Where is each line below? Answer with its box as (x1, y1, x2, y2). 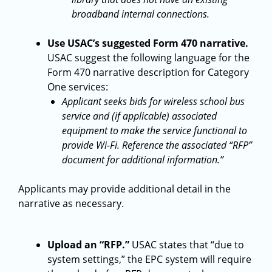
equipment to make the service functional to (62, 124, 247, 137)
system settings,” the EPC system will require (47, 253, 251, 266)
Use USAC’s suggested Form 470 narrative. (47, 36, 248, 50)
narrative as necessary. (18, 197, 124, 210)
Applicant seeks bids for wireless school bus (62, 95, 245, 108)
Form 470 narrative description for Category (47, 66, 249, 79)
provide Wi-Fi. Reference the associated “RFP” (62, 138, 252, 152)
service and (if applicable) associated (62, 109, 217, 123)
